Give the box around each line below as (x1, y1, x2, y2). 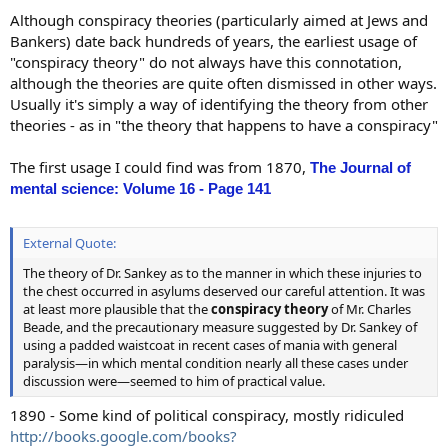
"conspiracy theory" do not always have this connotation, (10, 51, 402, 72)
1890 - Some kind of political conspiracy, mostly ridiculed (10, 404, 404, 425)
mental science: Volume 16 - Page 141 (10, 179, 271, 197)
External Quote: (23, 234, 116, 252)
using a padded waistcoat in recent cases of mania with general (23, 336, 397, 354)
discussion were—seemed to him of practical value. (23, 372, 325, 390)
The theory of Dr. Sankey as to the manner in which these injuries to (23, 264, 422, 282)
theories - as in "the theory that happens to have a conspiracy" (10, 114, 438, 135)
